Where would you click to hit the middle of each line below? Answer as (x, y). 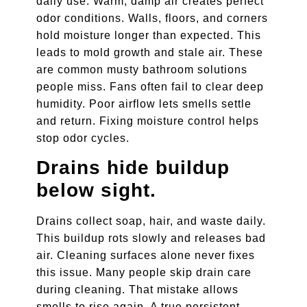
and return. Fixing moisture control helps (147, 121)
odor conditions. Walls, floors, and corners (152, 18)
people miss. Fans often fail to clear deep (150, 86)
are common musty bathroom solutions (142, 69)
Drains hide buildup (133, 167)
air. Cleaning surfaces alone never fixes (145, 255)
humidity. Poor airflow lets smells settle (144, 103)
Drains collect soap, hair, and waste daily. (151, 221)
